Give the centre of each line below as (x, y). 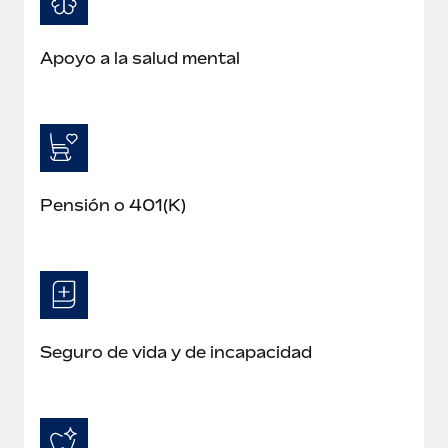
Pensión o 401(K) (113, 204)
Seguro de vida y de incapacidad (176, 351)
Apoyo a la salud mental (140, 57)
